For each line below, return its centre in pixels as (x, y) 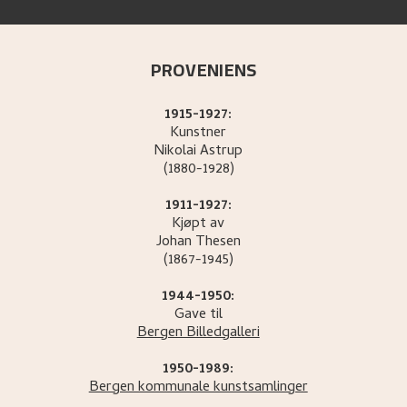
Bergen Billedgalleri (198, 334)
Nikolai (175, 152)
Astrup (222, 152)
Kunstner (199, 134)
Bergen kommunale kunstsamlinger (198, 388)
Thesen (218, 243)
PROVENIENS (203, 70)
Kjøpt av (199, 225)
